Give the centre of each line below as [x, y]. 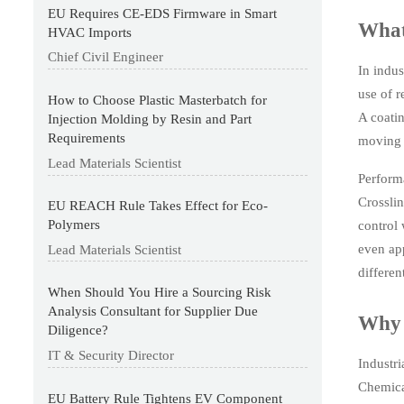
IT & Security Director [111, 356]
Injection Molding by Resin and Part [150, 119]
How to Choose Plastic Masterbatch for [158, 100]
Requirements [87, 138]
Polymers [74, 225]
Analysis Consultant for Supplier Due [153, 312]
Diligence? [78, 331]
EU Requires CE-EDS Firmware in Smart [163, 13]
